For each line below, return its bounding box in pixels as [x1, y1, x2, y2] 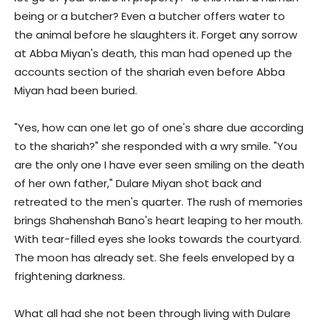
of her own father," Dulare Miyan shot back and [14, 176, 261, 191]
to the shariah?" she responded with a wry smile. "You [14, 139, 297, 154]
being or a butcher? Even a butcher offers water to [14, 9, 285, 24]
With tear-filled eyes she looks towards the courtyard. [14, 231, 301, 247]
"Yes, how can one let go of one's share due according [14, 120, 304, 136]
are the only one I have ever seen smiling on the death [14, 157, 304, 173]
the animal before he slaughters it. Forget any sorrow [14, 27, 297, 43]
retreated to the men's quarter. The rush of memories [14, 194, 303, 210]
